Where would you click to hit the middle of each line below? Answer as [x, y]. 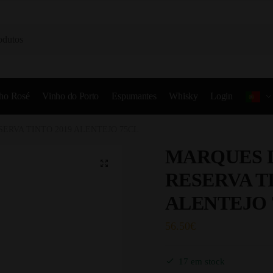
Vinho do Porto [71, 96]
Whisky [183, 96]
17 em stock [201, 261]
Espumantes [134, 96]
